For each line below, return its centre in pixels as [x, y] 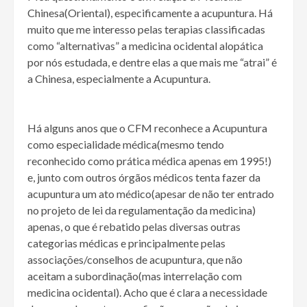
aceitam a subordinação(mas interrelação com [135, 276]
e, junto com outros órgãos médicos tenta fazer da [144, 177]
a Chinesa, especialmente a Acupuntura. [119, 79]
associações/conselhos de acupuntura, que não [135, 260]
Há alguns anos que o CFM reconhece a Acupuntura [147, 128]
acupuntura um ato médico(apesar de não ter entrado [151, 194]
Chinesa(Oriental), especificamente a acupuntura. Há [150, 13]
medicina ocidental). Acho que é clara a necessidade [147, 293]
